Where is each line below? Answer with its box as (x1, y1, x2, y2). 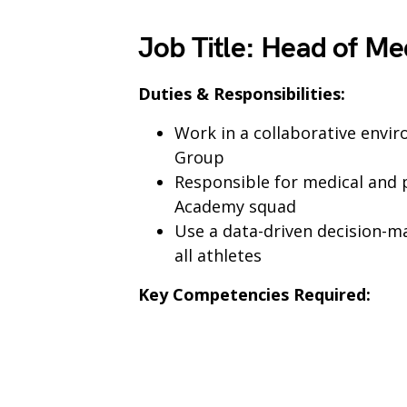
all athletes (174, 244, 262, 266)
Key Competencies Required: (138, 283, 371, 305)
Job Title (138, 31, 245, 66)
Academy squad (174, 195, 296, 217)
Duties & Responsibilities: (138, 83, 345, 104)
